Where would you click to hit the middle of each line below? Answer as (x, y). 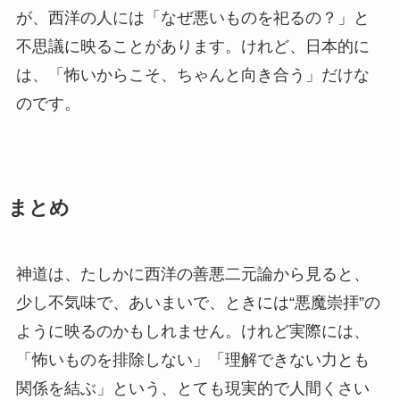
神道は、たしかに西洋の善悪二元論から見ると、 (192, 275)
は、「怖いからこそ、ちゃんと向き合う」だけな (192, 75)
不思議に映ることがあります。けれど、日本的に (192, 47)
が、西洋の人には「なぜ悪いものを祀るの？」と (192, 18)
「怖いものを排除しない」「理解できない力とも (192, 360)
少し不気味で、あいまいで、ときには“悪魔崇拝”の (198, 303)
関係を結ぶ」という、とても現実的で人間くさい (192, 389)
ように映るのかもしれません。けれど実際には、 (192, 332)
